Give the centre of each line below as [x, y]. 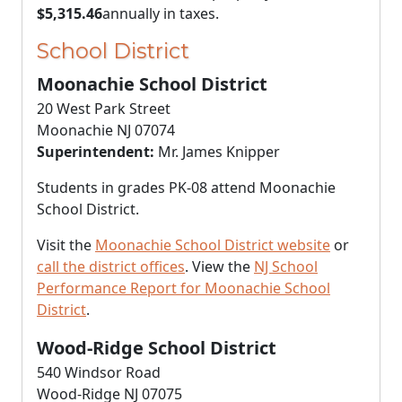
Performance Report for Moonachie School [184, 288]
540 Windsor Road [99, 372]
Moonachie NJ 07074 [106, 130]
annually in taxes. [161, 13]
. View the [219, 267]
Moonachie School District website [213, 245]
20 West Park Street [104, 109]
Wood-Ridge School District [157, 348]
